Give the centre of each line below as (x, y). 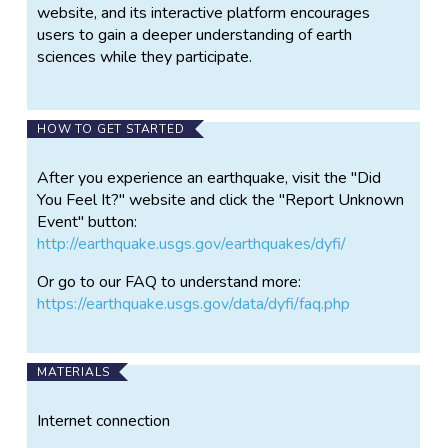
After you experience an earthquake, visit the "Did (209, 177)
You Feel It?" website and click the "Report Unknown (221, 199)
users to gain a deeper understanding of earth (195, 34)
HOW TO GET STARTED (111, 128)
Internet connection (104, 420)
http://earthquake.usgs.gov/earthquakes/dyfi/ (192, 243)
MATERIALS (73, 371)
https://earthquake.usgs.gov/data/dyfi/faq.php (194, 303)
